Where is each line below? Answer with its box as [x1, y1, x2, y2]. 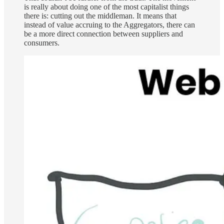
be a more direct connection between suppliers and [24, 29, 183, 38]
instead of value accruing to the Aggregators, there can [24, 20, 195, 29]
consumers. [24, 38, 61, 47]
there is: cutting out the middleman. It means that [24, 11, 176, 20]
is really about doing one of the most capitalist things [24, 2, 189, 11]
